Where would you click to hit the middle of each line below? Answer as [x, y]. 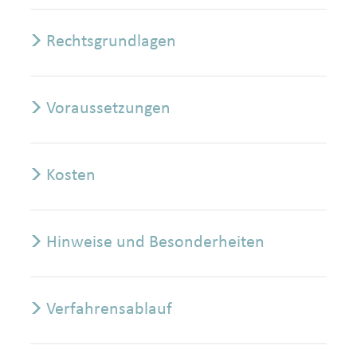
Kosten [71, 174]
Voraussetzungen [108, 107]
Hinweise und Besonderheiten [155, 241]
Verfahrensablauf [109, 308]
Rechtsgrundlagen [111, 40]
